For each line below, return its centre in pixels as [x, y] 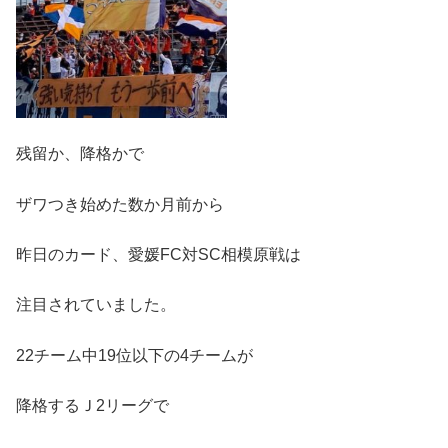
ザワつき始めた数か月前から [120, 204]
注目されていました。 [96, 305]
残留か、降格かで [80, 154]
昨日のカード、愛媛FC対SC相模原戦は [158, 254]
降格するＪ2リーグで [92, 406]
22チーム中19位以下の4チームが [134, 355]
